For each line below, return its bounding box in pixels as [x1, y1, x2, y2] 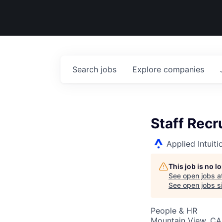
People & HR [151, 206, 197, 216]
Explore [132, 64, 164, 74]
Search [72, 64, 101, 74]
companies [164, 64, 204, 74]
